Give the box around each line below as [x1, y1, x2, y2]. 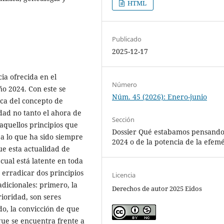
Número [112, 79, 137, 89]
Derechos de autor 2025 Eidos [112, 183, 202, 193]
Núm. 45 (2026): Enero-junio [112, 91, 207, 101]
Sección [112, 114, 135, 124]
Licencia [112, 170, 136, 179]
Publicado [112, 34, 142, 43]
